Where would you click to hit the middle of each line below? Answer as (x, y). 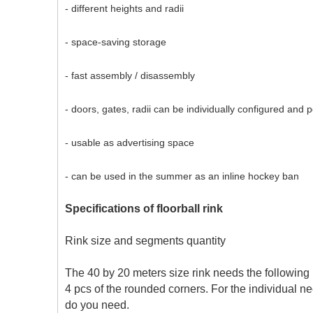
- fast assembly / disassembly (130, 75)
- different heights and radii (124, 8)
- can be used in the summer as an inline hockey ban (182, 176)
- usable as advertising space (130, 143)
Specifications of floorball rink (144, 209)
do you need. (97, 305)
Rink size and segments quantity (145, 241)
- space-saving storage (116, 42)
